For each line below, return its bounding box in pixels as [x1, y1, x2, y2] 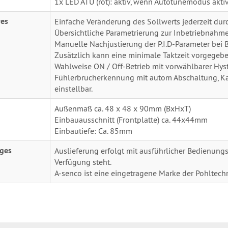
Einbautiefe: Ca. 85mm [54, 125, 132, 136]
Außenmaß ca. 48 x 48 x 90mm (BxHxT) [54, 103, 191, 113]
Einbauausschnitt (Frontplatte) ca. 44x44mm [54, 114, 208, 125]
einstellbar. [54, 83, 93, 94]
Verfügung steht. [54, 156, 111, 167]
